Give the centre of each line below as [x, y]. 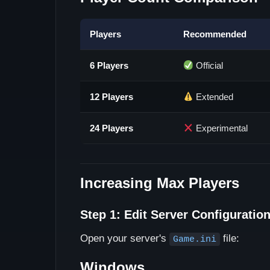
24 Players [111, 128]
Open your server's [125, 238]
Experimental [221, 128]
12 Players [111, 97]
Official [209, 65]
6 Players [109, 65]
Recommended [215, 34]
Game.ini [195, 239]
